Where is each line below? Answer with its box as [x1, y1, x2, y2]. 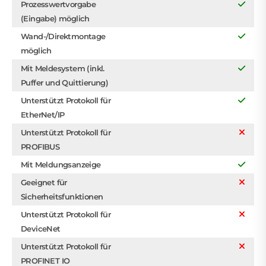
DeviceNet [21, 223, 61, 233]
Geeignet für [21, 177, 67, 187]
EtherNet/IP [21, 109, 65, 119]
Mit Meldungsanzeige [21, 159, 101, 169]
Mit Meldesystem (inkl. [21, 63, 104, 73]
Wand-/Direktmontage [21, 31, 106, 41]
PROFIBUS [21, 141, 60, 151]
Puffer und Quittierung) [21, 77, 109, 87]
